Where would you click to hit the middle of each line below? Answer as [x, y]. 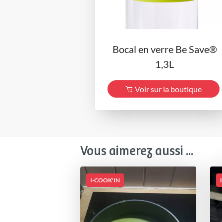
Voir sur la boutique [168, 89]
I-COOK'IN [105, 180]
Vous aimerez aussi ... [137, 151]
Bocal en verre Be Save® [165, 49]
